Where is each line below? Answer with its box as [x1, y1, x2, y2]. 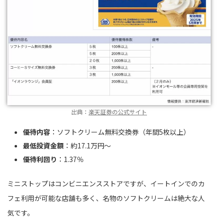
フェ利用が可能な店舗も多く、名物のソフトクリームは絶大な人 [7, 193, 205, 203]
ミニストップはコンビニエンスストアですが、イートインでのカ [7, 178, 205, 188]
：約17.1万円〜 [64, 141, 111, 151]
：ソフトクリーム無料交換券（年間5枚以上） [50, 127, 190, 137]
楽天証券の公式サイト [89, 107, 147, 116]
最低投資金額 [23, 141, 64, 151]
